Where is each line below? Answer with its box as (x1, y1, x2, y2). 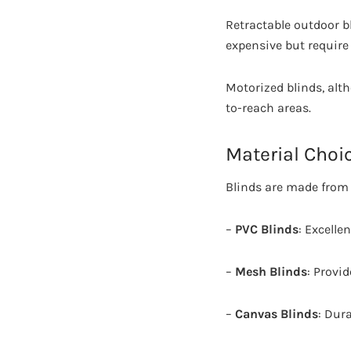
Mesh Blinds (235, 264, 307, 280)
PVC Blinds (235, 222, 299, 237)
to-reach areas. (226, 100, 311, 115)
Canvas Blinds (235, 306, 318, 322)
